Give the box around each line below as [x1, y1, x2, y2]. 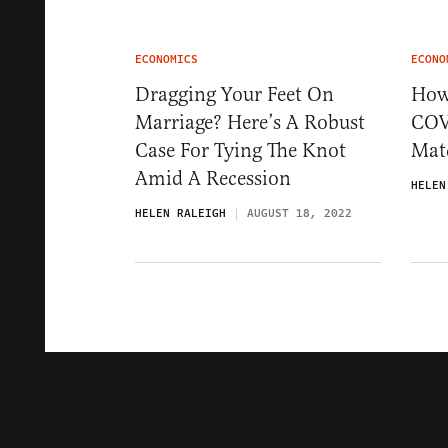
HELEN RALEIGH [135, 205, 226, 222]
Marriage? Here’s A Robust [135, 110, 365, 135]
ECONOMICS [135, 51, 198, 68]
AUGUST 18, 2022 [247, 205, 352, 222]
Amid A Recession [135, 166, 291, 191]
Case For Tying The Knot [135, 138, 346, 163]
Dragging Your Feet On [135, 82, 334, 107]
